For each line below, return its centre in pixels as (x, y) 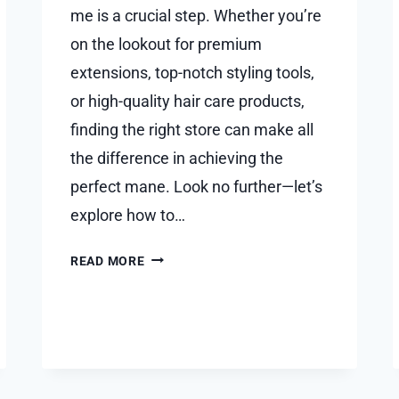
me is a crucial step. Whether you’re (196, 15)
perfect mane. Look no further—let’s (196, 186)
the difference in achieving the (177, 158)
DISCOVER (176, 256)
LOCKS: (167, 300)
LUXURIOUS (180, 278)
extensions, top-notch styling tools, (192, 72)
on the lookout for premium (166, 44)
